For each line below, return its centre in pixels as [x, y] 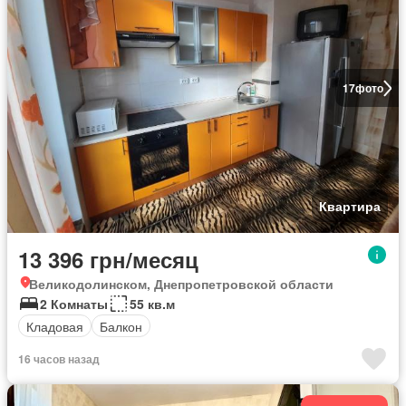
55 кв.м [152, 304]
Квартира [350, 206]
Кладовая [55, 326]
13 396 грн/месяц [108, 260]
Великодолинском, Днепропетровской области [181, 284]
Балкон [121, 326]
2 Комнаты [74, 304]
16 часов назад [59, 359]
